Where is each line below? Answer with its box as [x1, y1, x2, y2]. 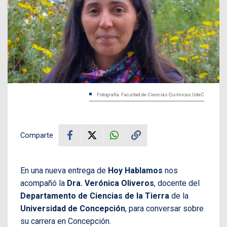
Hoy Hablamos [108, 165, 163, 175]
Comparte [20, 130, 53, 140]
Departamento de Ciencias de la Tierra [20, 191, 169, 201]
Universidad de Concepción [20, 203, 125, 213]
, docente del [154, 178, 200, 188]
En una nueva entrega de [20, 165, 108, 175]
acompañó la [20, 178, 67, 188]
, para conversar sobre [125, 203, 204, 213]
